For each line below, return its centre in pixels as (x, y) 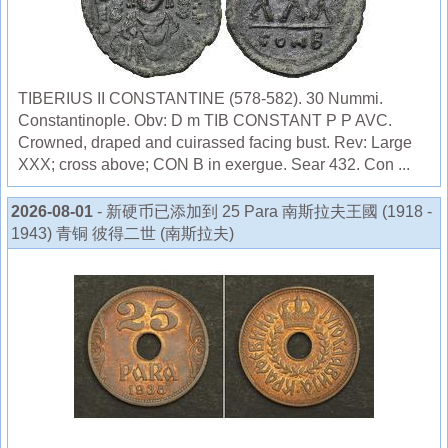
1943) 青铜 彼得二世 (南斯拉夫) (122, 233)
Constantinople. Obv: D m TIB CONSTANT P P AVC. (205, 120)
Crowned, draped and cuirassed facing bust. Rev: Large (215, 142)
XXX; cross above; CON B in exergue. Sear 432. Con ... (214, 164)
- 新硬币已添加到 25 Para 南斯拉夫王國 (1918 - (264, 211)
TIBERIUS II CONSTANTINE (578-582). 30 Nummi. (200, 98)
